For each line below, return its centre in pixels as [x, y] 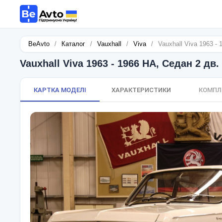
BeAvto [39, 44]
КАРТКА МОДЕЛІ [60, 90]
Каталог [73, 44]
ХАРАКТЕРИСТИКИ [141, 90]
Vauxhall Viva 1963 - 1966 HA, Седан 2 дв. [119, 63]
